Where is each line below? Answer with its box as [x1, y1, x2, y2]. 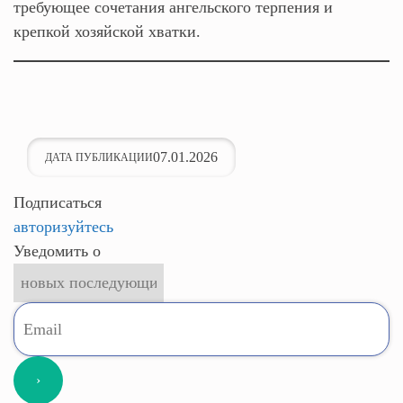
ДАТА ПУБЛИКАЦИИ [45, 151, 153, 164]
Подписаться [13, 193, 102, 211]
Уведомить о [13, 242, 101, 260]
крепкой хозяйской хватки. [13, 22, 201, 40]
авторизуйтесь [13, 218, 113, 236]
